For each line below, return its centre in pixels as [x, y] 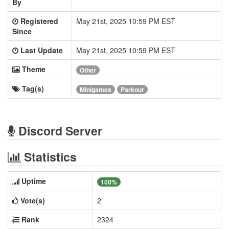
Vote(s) [33, 200]
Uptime [34, 181]
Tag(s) [33, 88]
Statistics [49, 157]
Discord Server [59, 131]
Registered [39, 21]
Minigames [96, 90]
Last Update [42, 50]
